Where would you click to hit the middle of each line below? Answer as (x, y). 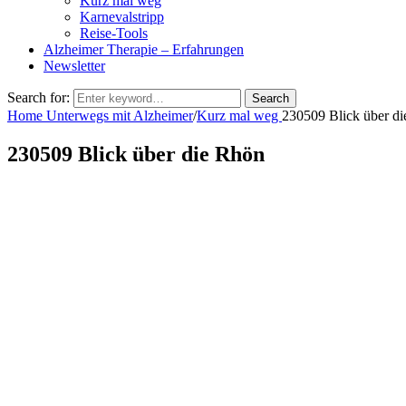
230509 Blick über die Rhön (136, 154)
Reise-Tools (114, 33)
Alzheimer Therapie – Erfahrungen (144, 49)
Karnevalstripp (122, 16)
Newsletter (74, 65)
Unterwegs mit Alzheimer (120, 115)
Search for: (39, 97)
